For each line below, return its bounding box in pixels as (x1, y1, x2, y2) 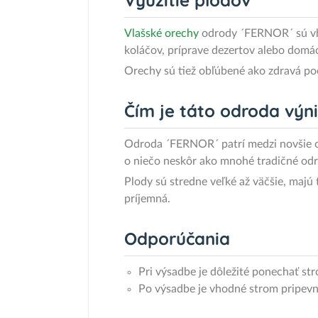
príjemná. (124, 193, 170, 204)
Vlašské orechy (124, 28, 199, 39)
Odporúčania (124, 228, 230, 249)
